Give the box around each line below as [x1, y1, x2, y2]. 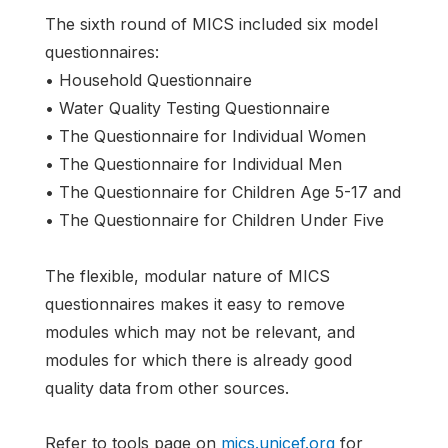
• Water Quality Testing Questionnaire [45, 98, 330, 119]
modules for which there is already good [45, 349, 352, 370]
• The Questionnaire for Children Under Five [45, 210, 384, 231]
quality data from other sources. [45, 377, 289, 398]
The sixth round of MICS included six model [45, 14, 378, 35]
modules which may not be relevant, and [45, 321, 355, 342]
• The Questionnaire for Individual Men [45, 154, 342, 175]
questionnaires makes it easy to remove [45, 293, 345, 314]
